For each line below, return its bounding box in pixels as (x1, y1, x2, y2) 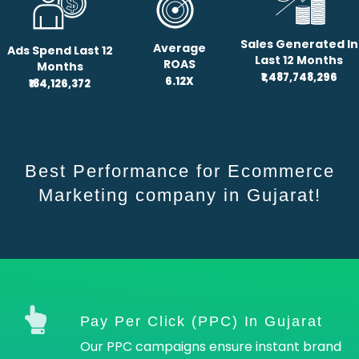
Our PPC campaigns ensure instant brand (79, 337, 341, 357)
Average (152, 40, 206, 57)
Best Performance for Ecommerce (24, 161, 335, 182)
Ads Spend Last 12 (6, 42, 113, 58)
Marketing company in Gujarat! (38, 185, 321, 206)
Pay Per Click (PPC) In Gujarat (79, 313, 323, 330)
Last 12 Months (255, 52, 344, 69)
